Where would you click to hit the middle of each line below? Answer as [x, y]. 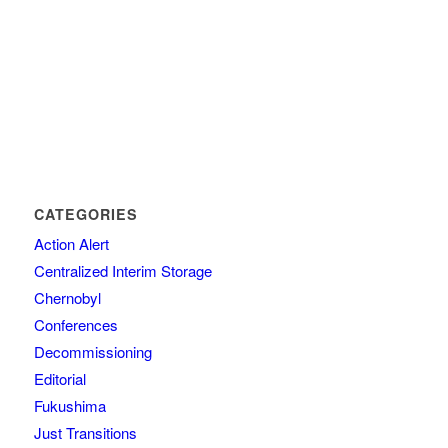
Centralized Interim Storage [122, 270]
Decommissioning [92, 351]
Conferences [75, 324]
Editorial [59, 378]
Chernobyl [67, 297]
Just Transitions [85, 432]
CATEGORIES [85, 213]
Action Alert [71, 243]
